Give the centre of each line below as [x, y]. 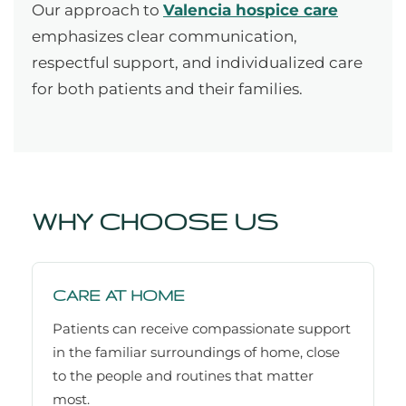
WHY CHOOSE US [155, 221]
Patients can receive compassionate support [202, 329]
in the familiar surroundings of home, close [196, 353]
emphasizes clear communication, [164, 37]
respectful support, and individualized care [197, 63]
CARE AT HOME [119, 295]
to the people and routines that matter [183, 376]
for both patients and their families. [167, 89]
